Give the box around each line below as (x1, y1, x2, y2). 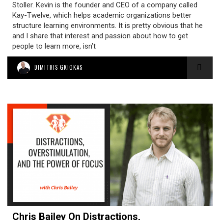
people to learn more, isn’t (12, 42, 96, 51)
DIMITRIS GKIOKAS (34, 63, 82, 71)
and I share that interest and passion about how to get (12, 31, 188, 40)
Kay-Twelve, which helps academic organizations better (12, 11, 192, 20)
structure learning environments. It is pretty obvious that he (12, 21, 203, 30)
